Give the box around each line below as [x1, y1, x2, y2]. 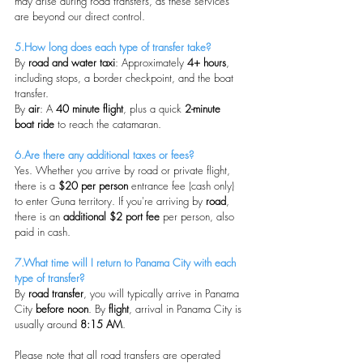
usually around [15, 316, 80, 331]
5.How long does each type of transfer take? [15, 39, 211, 54]
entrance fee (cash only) [128, 177, 237, 193]
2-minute [185, 100, 224, 116]
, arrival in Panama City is [129, 301, 245, 316]
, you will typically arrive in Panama [83, 285, 242, 301]
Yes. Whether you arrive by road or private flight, [15, 162, 233, 177]
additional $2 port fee [63, 208, 160, 224]
